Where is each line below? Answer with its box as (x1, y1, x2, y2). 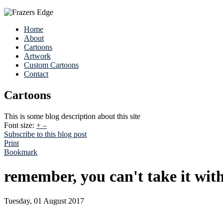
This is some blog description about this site (4, 111, 140, 120)
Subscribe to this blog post (4, 129, 87, 138)
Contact (24, 70, 48, 78)
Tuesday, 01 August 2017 (4, 196, 84, 205)
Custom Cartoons (24, 61, 79, 69)
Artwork (24, 52, 51, 60)
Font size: (4, 120, 34, 129)
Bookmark (4, 147, 37, 156)
